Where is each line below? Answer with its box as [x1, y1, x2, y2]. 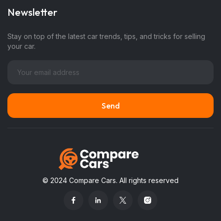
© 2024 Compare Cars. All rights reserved [42, 176, 179, 184]
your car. [7, 41, 36, 50]
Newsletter [7, 5, 57, 18]
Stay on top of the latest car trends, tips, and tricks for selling [7, 32, 205, 40]
